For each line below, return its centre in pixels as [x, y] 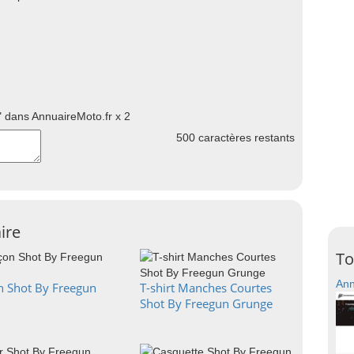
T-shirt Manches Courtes [206, 288]
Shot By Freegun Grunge [206, 303]
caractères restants [245, 137]
